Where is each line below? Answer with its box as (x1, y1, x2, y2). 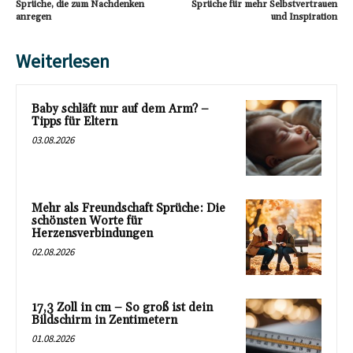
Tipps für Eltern (32, 114, 117, 130)
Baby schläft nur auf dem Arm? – (32, 102, 209, 117)
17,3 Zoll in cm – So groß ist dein (32, 299, 213, 315)
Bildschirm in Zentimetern (32, 312, 177, 328)
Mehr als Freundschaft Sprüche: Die (32, 200, 225, 216)
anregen (16, 11, 51, 24)
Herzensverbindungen (32, 225, 153, 241)
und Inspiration (270, 11, 337, 24)
